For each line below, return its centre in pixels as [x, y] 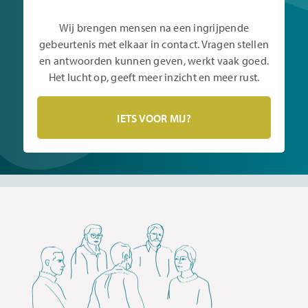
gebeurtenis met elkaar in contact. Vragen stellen [154, 44]
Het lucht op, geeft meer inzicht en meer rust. [154, 77]
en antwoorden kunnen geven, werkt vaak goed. [154, 60]
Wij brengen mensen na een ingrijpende [154, 27]
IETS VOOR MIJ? [154, 118]
